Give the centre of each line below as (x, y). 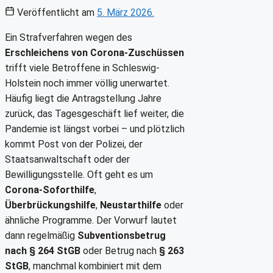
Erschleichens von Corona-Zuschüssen (94, 52)
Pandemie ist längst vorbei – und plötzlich (95, 129)
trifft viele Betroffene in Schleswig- (82, 68)
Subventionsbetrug (122, 235)
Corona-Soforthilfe (50, 190)
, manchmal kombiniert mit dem (95, 266)
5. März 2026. (126, 12)
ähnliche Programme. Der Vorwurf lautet (91, 220)
